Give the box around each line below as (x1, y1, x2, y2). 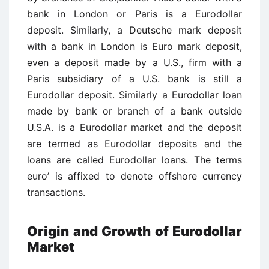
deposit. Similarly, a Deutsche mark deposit (27, 24, 242, 36)
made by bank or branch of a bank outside (27, 105, 242, 117)
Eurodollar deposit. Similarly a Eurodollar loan (27, 89, 242, 101)
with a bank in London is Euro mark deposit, (27, 40, 242, 52)
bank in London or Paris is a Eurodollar (27, 8, 242, 20)
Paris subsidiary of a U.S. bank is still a (27, 73, 242, 85)
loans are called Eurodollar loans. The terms (27, 154, 242, 166)
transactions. (27, 186, 85, 198)
